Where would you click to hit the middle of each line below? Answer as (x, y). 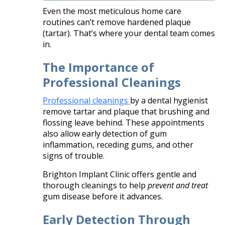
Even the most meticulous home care (112, 11)
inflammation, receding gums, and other (118, 145)
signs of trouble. (74, 156)
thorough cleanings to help (95, 186)
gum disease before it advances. (103, 197)
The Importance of (99, 67)
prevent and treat (178, 186)
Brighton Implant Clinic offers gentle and (120, 175)
